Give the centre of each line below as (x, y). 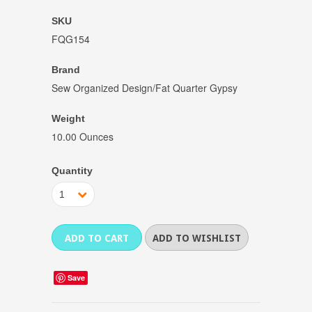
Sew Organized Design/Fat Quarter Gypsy (145, 88)
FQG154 (71, 39)
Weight (68, 119)
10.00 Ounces (83, 137)
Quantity (72, 171)
